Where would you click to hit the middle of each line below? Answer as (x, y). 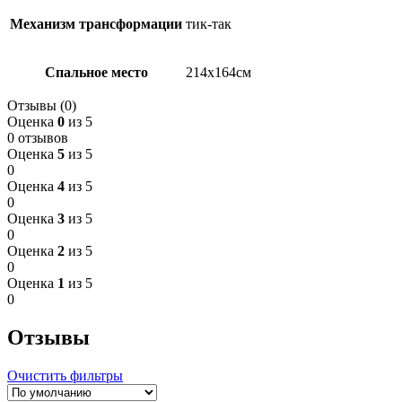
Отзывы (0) (42, 106)
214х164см (218, 73)
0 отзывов (38, 138)
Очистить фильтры (65, 376)
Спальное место (96, 73)
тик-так (209, 24)
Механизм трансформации (96, 24)
